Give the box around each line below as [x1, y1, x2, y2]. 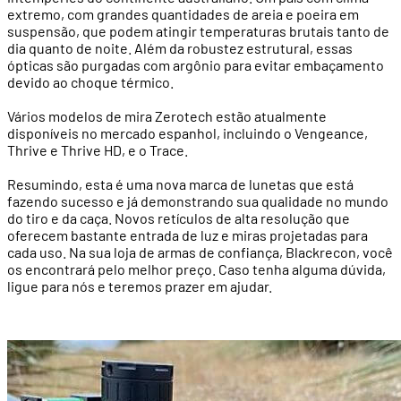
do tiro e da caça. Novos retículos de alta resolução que [7, 209, 350, 226]
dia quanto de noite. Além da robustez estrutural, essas [7, 38, 353, 56]
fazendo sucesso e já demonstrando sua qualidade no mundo [7, 192, 388, 209]
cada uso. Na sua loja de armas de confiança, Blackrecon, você [7, 243, 393, 260]
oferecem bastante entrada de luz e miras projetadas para [7, 226, 368, 243]
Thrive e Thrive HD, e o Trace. [7, 141, 188, 158]
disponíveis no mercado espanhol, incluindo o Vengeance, [7, 124, 368, 141]
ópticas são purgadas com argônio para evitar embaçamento [7, 55, 384, 73]
